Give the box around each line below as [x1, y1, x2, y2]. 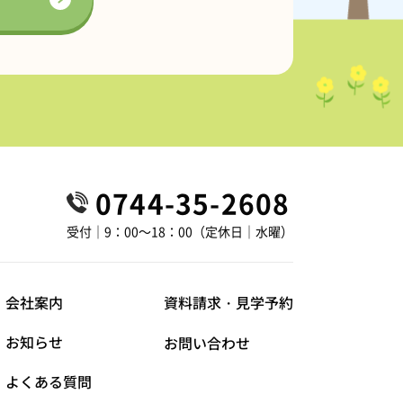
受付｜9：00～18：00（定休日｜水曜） [67, 222, 293, 240]
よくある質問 [5, 371, 92, 392]
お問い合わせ [164, 332, 250, 354]
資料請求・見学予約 [164, 291, 293, 313]
